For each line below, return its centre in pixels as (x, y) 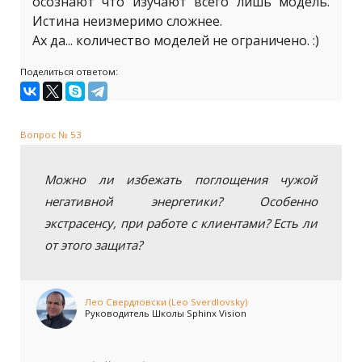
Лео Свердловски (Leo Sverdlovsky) (166, 302)
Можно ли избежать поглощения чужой (181, 179)
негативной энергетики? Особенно (181, 201)
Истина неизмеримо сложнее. (127, 21)
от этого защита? (93, 245)
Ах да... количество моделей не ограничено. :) (176, 40)
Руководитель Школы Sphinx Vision (166, 313)
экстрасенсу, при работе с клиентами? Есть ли (181, 223)
